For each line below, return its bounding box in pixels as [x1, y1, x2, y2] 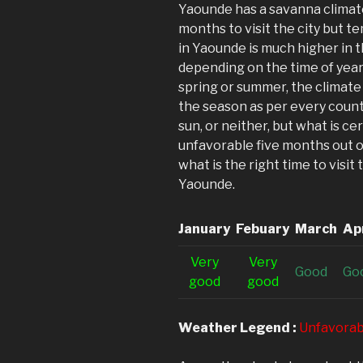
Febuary [236, 220, 289, 237]
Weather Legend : [178, 319, 297, 335]
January [178, 220, 230, 237]
